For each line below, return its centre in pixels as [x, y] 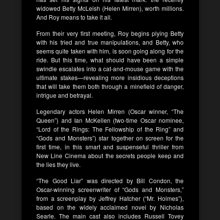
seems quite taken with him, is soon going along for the [110, 51]
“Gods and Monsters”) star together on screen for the [110, 137]
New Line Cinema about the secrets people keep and [110, 155]
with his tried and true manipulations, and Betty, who [110, 42]
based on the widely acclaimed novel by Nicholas [110, 207]
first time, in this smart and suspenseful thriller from [110, 146]
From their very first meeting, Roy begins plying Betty [110, 33]
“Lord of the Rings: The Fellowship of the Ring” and [110, 129]
